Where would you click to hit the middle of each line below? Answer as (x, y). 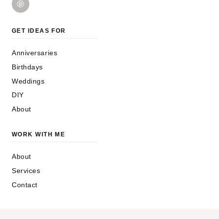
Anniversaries (35, 53)
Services (26, 170)
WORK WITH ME (39, 134)
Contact (25, 185)
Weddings (28, 81)
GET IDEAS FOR (39, 31)
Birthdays (28, 67)
